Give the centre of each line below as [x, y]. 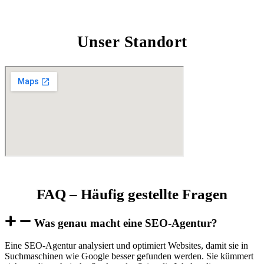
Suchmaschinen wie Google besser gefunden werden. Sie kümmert [129, 256]
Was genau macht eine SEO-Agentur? [126, 223]
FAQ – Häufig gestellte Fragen [132, 194]
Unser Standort [132, 42]
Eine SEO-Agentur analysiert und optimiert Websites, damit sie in [126, 246]
